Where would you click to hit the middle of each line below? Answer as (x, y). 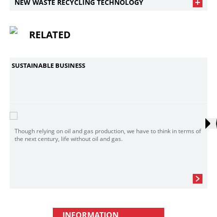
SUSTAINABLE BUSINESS (48, 65)
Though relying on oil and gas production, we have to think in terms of (108, 131)
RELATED (50, 35)
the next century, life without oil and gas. (69, 139)
